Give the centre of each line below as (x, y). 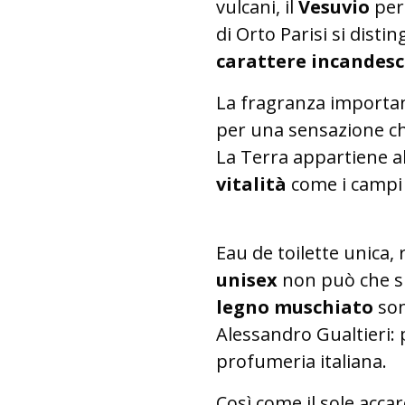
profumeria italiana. (301, 361)
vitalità (251, 184)
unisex (247, 280)
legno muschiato (295, 307)
